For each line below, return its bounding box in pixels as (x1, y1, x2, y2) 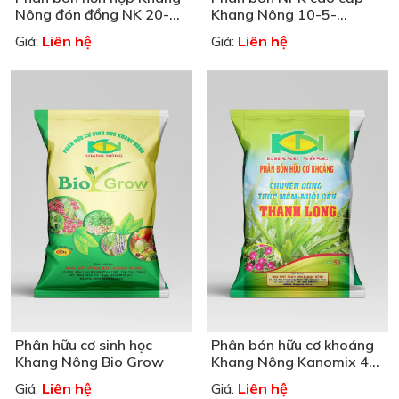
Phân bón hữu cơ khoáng (211, 336, 374, 354)
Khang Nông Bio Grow (15, 353, 164, 370)
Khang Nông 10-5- (211, 5, 337, 24)
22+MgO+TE (211, 22, 297, 41)
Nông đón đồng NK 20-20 (15, 5, 187, 24)
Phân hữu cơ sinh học (15, 336, 152, 354)
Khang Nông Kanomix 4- (211, 353, 375, 370)
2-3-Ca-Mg (211, 370, 287, 387)
